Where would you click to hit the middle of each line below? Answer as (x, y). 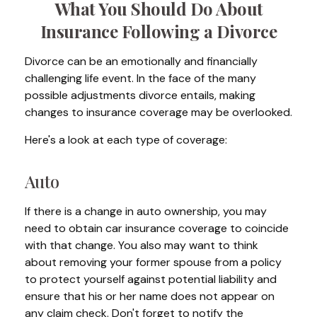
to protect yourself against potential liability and (151, 279)
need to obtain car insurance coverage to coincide (157, 228)
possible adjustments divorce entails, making (140, 95)
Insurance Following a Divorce (158, 31)
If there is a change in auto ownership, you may (146, 211)
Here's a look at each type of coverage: (126, 140)
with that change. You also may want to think (142, 245)
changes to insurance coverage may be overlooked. (158, 112)
